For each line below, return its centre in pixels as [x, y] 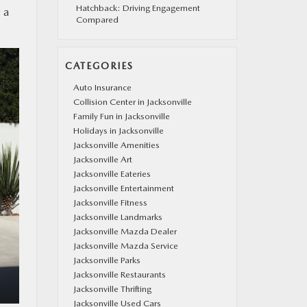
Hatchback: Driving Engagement [138, 8]
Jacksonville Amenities [116, 145]
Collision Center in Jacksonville [132, 102]
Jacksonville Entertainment [123, 188]
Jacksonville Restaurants [119, 274]
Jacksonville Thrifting [112, 289]
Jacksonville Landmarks [118, 217]
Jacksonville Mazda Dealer [125, 231]
